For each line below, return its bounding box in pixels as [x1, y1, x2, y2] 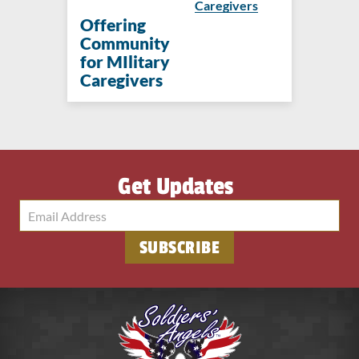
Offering [80, 14, 146, 35]
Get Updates [118, 172, 233, 202]
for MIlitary [80, 51, 170, 72]
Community [80, 33, 170, 54]
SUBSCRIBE [139, 237, 220, 259]
